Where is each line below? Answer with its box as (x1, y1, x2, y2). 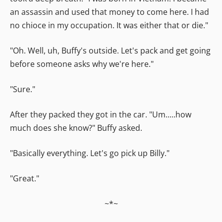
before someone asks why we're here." (10, 58, 154, 69)
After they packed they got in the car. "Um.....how (10, 109, 191, 120)
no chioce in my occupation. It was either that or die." (10, 19, 208, 31)
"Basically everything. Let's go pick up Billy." (10, 147, 169, 159)
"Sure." (10, 83, 35, 95)
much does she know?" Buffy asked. (10, 122, 142, 133)
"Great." (10, 172, 39, 184)
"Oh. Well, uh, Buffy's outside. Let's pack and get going (10, 45, 211, 56)
